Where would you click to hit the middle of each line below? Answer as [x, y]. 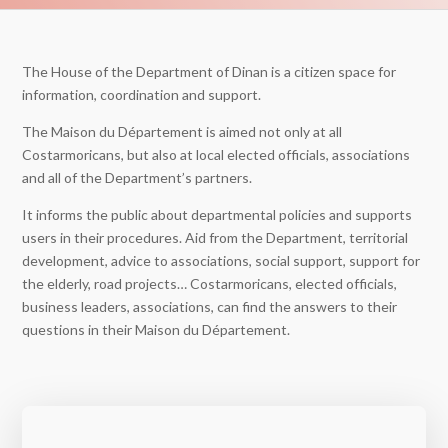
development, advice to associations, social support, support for [221, 260]
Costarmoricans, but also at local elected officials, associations [216, 154]
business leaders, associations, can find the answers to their [210, 306]
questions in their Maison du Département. [156, 329]
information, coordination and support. [142, 94]
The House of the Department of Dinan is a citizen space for [209, 71]
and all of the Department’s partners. [137, 177]
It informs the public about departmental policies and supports [217, 214]
